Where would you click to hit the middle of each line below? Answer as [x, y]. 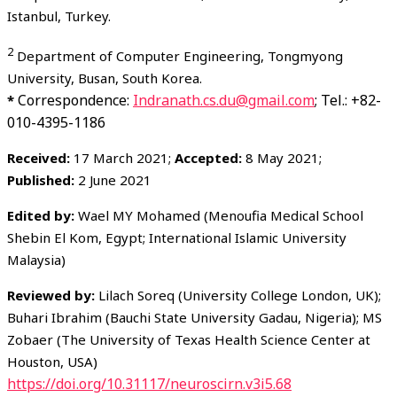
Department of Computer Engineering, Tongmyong [178, 56]
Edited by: [41, 216]
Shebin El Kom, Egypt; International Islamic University [177, 238]
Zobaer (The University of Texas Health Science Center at [189, 340]
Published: [41, 180]
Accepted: [208, 158]
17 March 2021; [122, 158]
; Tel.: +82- [348, 101]
